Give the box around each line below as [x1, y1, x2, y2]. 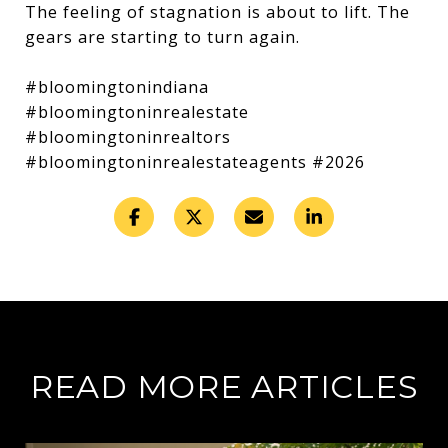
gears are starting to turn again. [25, 26, 300, 48]
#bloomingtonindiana [25, 76, 209, 98]
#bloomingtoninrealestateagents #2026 [25, 151, 365, 173]
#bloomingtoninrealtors [25, 126, 231, 148]
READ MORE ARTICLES [29, 367, 419, 406]
